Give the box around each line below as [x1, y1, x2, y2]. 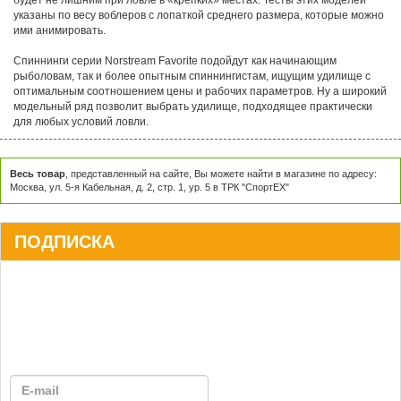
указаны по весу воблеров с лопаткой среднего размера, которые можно [13, 9, 384, 22]
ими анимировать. [13, 24, 106, 38]
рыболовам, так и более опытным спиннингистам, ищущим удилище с [13, 70, 371, 83]
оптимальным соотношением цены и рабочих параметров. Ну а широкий [13, 85, 387, 98]
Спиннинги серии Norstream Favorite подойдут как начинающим [13, 55, 337, 68]
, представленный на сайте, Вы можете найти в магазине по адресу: [65, 168, 377, 180]
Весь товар [10, 168, 65, 180]
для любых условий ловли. [13, 115, 149, 129]
